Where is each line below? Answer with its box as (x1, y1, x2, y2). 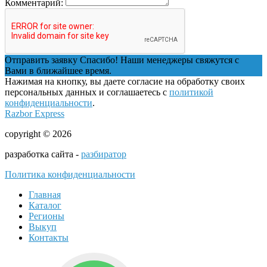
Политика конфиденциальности (5, 169, 135, 179)
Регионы (29, 210, 64, 221)
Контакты (29, 232, 69, 243)
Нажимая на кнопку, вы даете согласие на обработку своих (5, 76, 245, 86)
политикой (169, 86, 213, 97)
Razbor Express (5, 108, 64, 119)
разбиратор (81, 148, 126, 159)
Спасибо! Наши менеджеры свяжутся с (80, 54, 239, 65)
